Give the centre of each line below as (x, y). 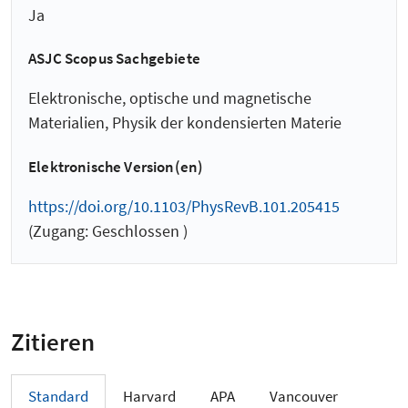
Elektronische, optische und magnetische (170, 98)
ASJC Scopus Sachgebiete (115, 59)
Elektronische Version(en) (116, 166)
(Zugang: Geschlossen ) (108, 230)
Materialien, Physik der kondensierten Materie (185, 123)
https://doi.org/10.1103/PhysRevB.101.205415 (184, 206)
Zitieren (53, 341)
